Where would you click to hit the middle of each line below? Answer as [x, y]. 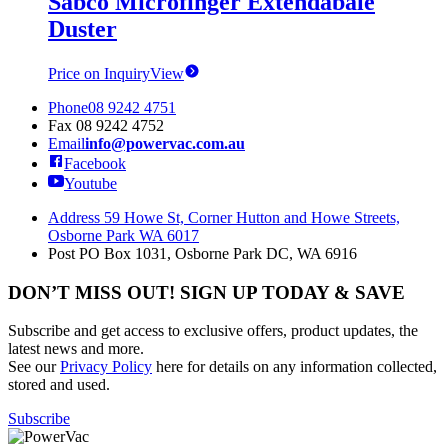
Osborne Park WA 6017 [123, 235]
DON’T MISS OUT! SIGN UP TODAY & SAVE [206, 292]
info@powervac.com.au [165, 143]
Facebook [95, 163]
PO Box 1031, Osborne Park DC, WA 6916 [216, 253]
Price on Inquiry [99, 73]
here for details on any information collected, [294, 367]
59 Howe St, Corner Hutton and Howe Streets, [250, 217]
